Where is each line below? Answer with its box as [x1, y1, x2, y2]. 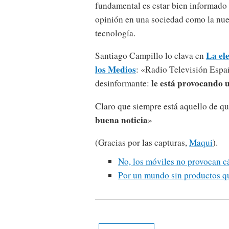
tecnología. [95, 27, 135, 39]
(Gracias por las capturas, [95, 136, 189, 148]
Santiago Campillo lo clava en [95, 50, 206, 62]
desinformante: [95, 77, 151, 89]
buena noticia [95, 113, 148, 126]
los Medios [95, 63, 136, 76]
